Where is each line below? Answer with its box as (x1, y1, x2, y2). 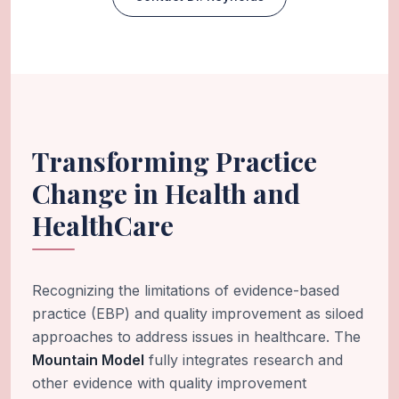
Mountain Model (32, 351, 144, 370)
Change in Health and (32, 175, 300, 212)
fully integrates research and (144, 351, 343, 370)
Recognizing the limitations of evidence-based (32, 281, 339, 300)
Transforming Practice (32, 143, 317, 180)
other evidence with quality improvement (32, 374, 306, 393)
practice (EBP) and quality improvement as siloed (32, 305, 363, 323)
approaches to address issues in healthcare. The (32, 328, 361, 346)
